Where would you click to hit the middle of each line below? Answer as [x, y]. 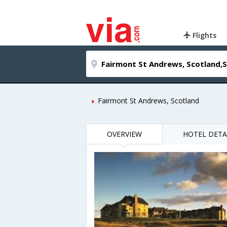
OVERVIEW [124, 134]
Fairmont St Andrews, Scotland [148, 101]
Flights [204, 35]
